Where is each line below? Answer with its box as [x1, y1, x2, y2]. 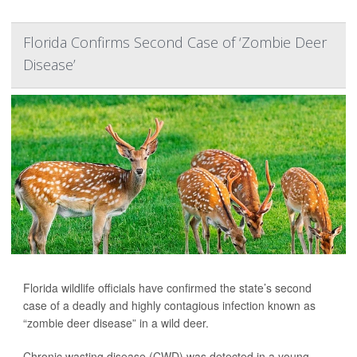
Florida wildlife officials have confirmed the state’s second [23, 280, 312, 296]
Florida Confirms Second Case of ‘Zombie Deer [23, 33, 327, 53]
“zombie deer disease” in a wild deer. [23, 315, 209, 331]
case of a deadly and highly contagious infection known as [23, 297, 316, 314]
